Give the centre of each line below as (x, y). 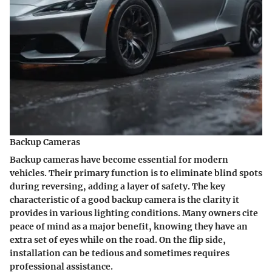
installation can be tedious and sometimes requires (120, 253)
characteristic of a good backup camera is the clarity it (124, 200)
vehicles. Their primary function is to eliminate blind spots (136, 173)
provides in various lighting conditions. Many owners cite (134, 213)
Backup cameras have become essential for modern (119, 160)
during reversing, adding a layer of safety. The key (117, 187)
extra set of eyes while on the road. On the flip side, (118, 240)
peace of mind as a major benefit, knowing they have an (129, 227)
